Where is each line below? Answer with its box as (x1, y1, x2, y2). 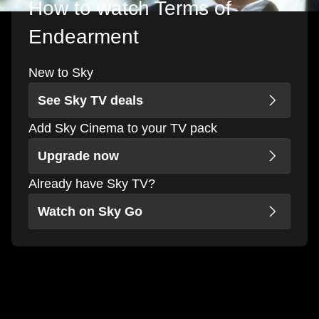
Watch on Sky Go (38, 204, 142, 219)
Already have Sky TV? (28, 176, 155, 191)
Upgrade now (38, 148, 119, 163)
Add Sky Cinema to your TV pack (28, 120, 217, 135)
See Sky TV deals (38, 93, 143, 108)
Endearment (28, 25, 139, 48)
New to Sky (28, 65, 93, 80)
